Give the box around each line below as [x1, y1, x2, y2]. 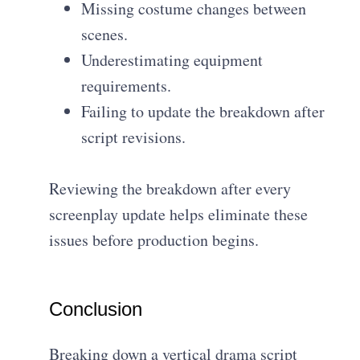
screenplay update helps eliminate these [49, 203, 309, 226]
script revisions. [81, 126, 186, 149]
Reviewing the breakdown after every [49, 178, 292, 200]
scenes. [81, 23, 129, 46]
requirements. [81, 75, 172, 97]
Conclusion [49, 298, 143, 321]
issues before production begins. [49, 229, 260, 252]
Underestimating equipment [81, 49, 264, 72]
